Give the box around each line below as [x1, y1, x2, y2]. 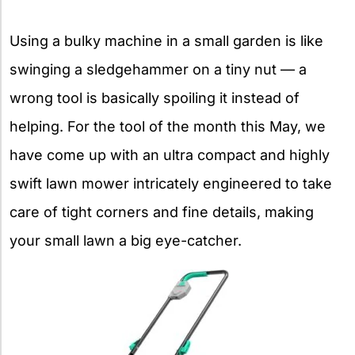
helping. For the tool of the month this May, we [10, 117, 326, 135]
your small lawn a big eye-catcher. [10, 231, 242, 249]
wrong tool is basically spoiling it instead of [10, 89, 300, 106]
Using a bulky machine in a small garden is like [10, 32, 323, 49]
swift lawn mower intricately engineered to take [10, 174, 332, 192]
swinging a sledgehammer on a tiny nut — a [10, 60, 307, 78]
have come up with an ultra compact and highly [10, 146, 330, 163]
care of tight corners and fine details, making [10, 203, 314, 220]
